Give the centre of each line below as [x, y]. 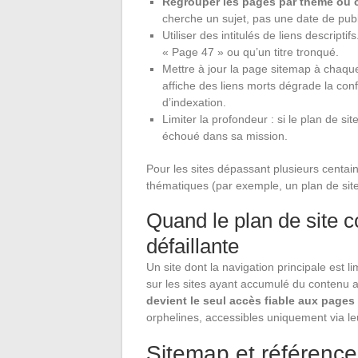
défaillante [193, 246]
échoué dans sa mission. [225, 135]
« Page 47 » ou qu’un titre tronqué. [251, 52]
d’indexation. [194, 102]
